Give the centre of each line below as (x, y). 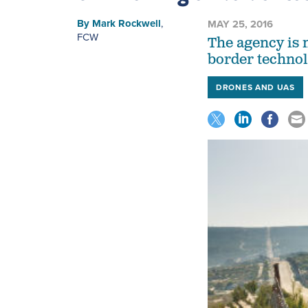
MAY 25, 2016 (240, 24)
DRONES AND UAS (255, 87)
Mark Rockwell (126, 23)
